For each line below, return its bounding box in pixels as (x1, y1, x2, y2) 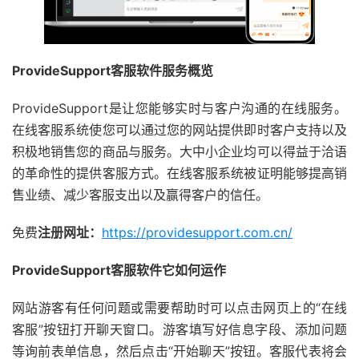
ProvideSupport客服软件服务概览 (12, 62, 213, 79)
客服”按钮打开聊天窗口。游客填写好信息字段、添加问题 (12, 321, 347, 337)
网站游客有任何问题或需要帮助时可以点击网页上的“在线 (12, 299, 347, 316)
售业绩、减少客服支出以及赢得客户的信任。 (12, 186, 268, 203)
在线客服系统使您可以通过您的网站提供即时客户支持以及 (12, 121, 347, 138)
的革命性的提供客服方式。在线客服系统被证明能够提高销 (12, 164, 347, 181)
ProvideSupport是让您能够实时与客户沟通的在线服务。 (12, 99, 347, 116)
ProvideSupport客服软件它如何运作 (12, 261, 226, 278)
